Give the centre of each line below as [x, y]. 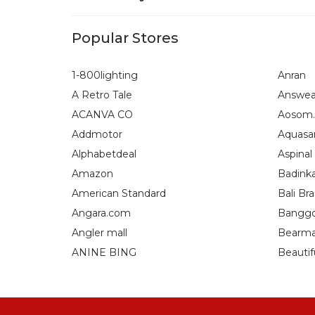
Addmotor [97, 134]
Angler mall [99, 233]
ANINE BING [104, 252]
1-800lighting [105, 75]
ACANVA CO [102, 115]
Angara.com [101, 213]
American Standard [119, 193]
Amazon [92, 174]
